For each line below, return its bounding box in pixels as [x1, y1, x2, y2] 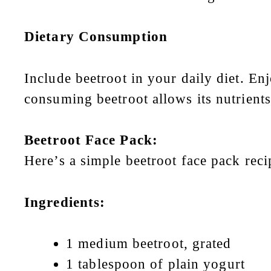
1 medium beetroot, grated [66, 236, 232, 252]
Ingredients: [24, 194, 106, 210]
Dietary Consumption [24, 29, 168, 45]
